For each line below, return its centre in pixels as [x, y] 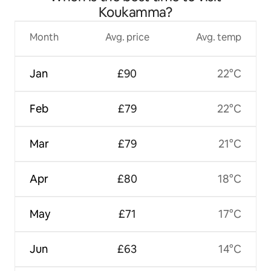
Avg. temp [218, 37]
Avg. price [127, 37]
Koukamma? [135, 12]
